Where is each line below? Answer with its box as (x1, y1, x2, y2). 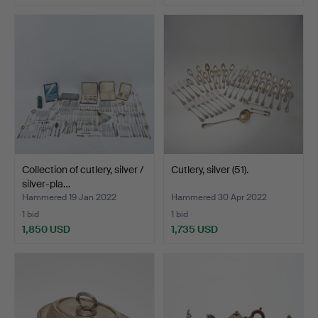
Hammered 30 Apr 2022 (171, 191, 267, 203)
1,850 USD (22, 222, 70, 236)
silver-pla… (22, 177, 70, 190)
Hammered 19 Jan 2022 (22, 191, 116, 203)
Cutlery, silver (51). (171, 163, 248, 176)
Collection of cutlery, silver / (22, 163, 143, 176)
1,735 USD (171, 222, 218, 236)
